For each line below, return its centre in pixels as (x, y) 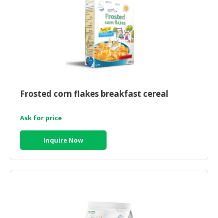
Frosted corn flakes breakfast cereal (94, 93)
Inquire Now (63, 140)
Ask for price (41, 118)
